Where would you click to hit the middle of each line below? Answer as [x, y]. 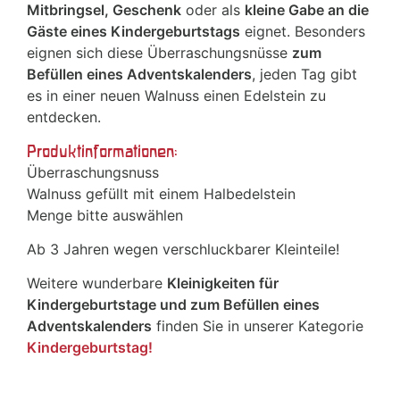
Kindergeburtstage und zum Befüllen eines [173, 304]
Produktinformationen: [102, 151]
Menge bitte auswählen [105, 215]
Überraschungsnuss [93, 172]
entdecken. [66, 117]
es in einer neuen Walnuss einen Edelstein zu [176, 95]
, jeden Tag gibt [304, 74]
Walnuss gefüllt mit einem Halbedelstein [161, 193]
